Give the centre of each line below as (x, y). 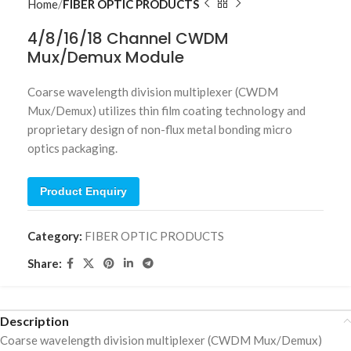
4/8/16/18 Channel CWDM (128, 38)
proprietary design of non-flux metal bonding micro (160, 129)
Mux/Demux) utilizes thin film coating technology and (166, 110)
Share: (45, 264)
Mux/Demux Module (106, 57)
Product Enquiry (83, 191)
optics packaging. (72, 148)
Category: (55, 235)
